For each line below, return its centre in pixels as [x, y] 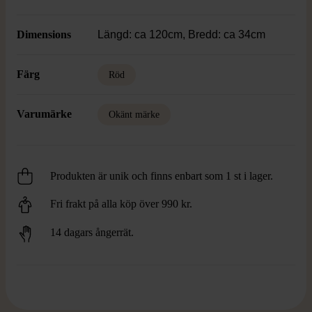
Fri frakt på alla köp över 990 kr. [121, 204]
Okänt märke [134, 115]
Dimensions [44, 34]
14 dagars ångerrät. [92, 233]
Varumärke [44, 114]
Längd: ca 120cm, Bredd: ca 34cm [181, 34]
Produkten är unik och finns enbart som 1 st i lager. [162, 176]
